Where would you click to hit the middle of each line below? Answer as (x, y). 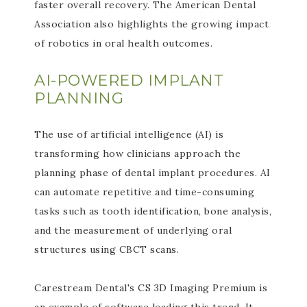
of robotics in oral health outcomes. (123, 43)
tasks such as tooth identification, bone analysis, (153, 211)
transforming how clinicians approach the (137, 153)
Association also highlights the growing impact (151, 24)
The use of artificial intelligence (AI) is (129, 134)
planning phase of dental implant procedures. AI (152, 173)
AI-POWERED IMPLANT (129, 81)
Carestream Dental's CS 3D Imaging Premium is (151, 288)
